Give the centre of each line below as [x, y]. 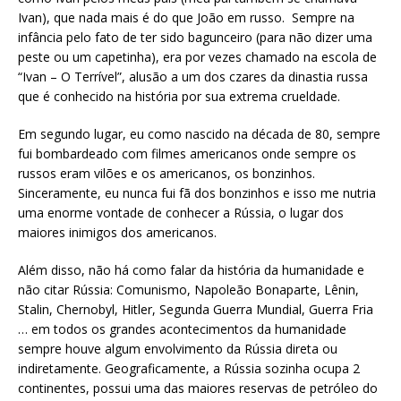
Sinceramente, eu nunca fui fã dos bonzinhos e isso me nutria [197, 193]
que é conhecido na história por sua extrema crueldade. [179, 97]
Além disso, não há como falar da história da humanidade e [191, 270]
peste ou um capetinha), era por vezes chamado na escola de [197, 57]
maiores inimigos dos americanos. [117, 233]
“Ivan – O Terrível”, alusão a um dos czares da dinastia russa [193, 77]
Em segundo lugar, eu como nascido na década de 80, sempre [199, 134]
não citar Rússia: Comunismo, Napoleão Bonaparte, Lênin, [188, 290]
